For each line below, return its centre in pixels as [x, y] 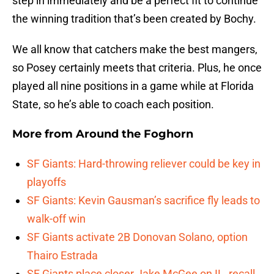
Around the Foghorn [135, 134]
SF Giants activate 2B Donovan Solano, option [137, 237]
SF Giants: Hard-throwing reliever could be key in [144, 164]
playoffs [46, 182]
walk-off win [56, 219]
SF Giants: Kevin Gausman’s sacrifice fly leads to [143, 201]
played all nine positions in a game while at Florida [133, 86]
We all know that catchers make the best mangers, [135, 50]
